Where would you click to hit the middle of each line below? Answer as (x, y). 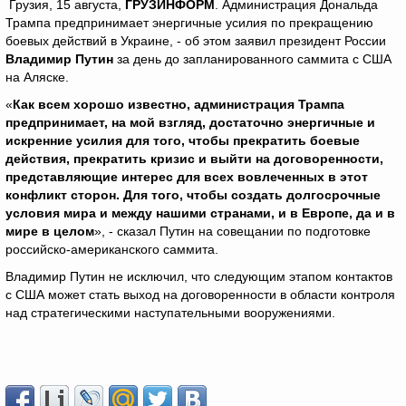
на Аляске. (37, 77)
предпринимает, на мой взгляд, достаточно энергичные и (190, 122)
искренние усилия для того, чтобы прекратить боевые (183, 140)
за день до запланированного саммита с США (252, 59)
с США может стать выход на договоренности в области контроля (200, 295)
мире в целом (50, 231)
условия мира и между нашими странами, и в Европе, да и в (200, 213)
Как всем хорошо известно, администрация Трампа (179, 104)
